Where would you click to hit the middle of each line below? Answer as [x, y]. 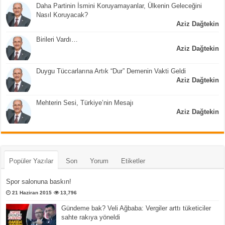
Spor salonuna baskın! [39, 182]
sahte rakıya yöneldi [91, 217]
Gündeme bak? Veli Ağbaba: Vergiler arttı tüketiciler [136, 208]
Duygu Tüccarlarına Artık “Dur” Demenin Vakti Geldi [111, 71]
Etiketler [133, 161]
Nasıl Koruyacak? [62, 15]
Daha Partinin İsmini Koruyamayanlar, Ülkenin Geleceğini [119, 6]
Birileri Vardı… [57, 40]
